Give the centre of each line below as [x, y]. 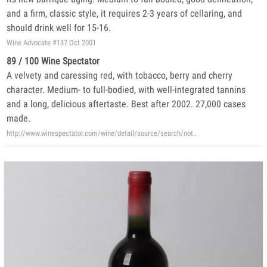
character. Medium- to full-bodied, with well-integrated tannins [126, 90]
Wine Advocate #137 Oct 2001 [51, 43]
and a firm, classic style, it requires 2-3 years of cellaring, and [124, 13]
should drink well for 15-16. [59, 28]
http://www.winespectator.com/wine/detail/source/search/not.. [102, 133]
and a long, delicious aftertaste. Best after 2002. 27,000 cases [126, 104]
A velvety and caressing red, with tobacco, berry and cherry [119, 75]
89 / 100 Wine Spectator [53, 61]
